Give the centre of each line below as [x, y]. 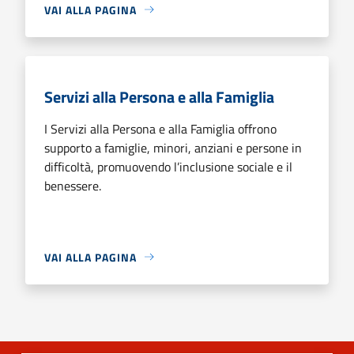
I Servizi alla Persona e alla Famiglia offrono [160, 128]
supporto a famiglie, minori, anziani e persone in [173, 147]
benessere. [73, 185]
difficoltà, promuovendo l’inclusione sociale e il [168, 166]
